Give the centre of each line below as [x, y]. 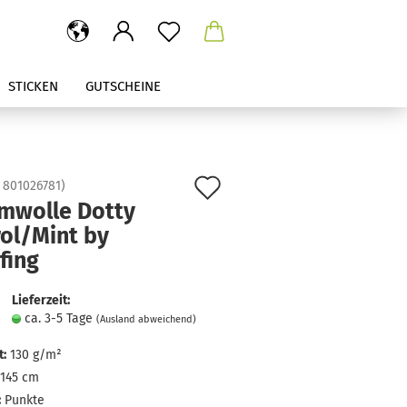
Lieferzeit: [40, 300]
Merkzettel [277, 249]
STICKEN [33, 86]
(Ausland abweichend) [146, 319]
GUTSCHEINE [123, 86]
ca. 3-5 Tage [60, 318]
